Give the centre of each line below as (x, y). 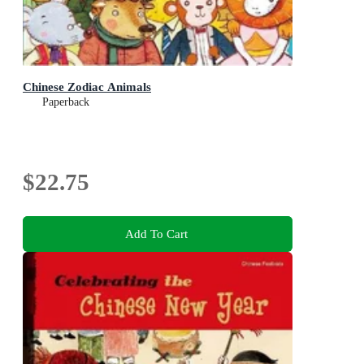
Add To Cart (156, 233)
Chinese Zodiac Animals (87, 87)
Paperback (66, 102)
